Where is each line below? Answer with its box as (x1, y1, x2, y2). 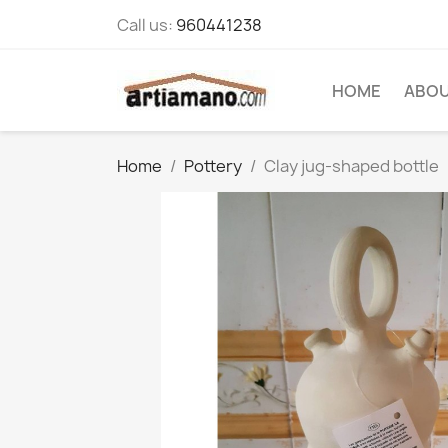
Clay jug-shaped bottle (264, 155, 439, 177)
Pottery (184, 155, 242, 177)
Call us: (117, 14, 176, 36)
